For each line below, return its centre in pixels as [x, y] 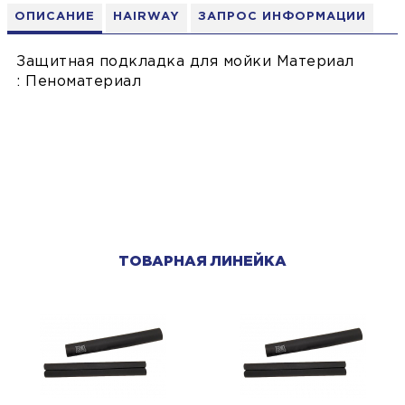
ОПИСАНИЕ [55, 17]
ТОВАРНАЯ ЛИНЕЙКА [202, 262]
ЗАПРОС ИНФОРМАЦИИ [282, 17]
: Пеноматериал [79, 82]
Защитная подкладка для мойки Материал [185, 62]
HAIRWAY [146, 17]
